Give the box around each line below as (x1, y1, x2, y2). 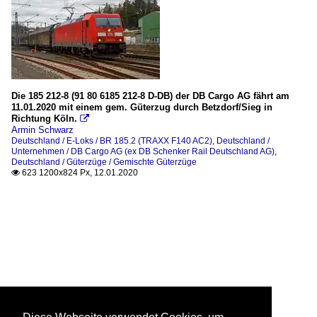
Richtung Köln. (11, 113, 77, 124)
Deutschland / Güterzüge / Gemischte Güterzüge (11, 156, 197, 167)
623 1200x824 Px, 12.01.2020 (20, 167, 138, 178)
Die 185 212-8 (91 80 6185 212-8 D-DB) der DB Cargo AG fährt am (11, 90, 289, 101)
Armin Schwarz (11, 124, 74, 135)
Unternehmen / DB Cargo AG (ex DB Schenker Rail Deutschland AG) (11, 146, 275, 156)
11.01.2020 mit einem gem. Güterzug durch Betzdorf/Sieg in (11, 101, 272, 113)
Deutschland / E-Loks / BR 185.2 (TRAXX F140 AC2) (11, 135, 212, 146)
